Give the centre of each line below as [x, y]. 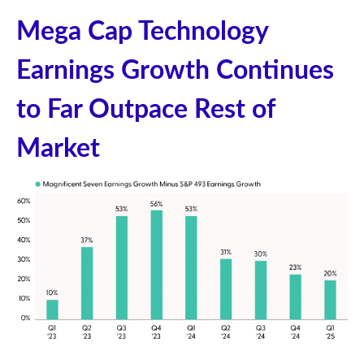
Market [58, 149]
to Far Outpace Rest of [145, 110]
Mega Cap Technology [142, 32]
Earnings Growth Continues [175, 71]
